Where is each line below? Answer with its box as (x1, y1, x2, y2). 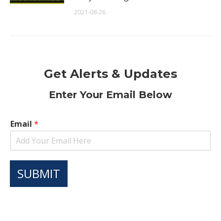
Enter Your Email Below (49, 89, 172, 101)
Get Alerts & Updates (44, 67, 177, 81)
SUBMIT (17, 165, 60, 182)
